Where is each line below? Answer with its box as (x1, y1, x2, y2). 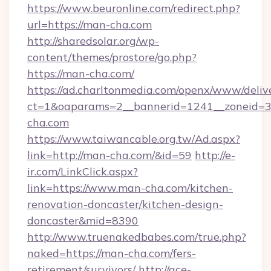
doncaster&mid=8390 (27, 214, 139, 227)
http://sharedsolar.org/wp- (27, 34, 159, 48)
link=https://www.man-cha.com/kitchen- (27, 181, 233, 195)
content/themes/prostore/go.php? (27, 50, 197, 64)
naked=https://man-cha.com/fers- (27, 246, 196, 260)
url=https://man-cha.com (27, 18, 152, 31)
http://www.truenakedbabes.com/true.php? (27, 230, 246, 244)
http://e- (195, 148, 235, 162)
